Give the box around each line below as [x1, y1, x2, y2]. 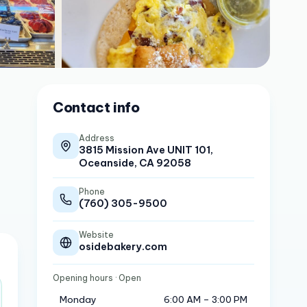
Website [79, 230, 114, 240]
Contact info [53, 99, 140, 116]
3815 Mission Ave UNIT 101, [79, 143, 214, 156]
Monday [60, 293, 97, 306]
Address [79, 133, 115, 143]
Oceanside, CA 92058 [79, 156, 192, 169]
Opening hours [53, 273, 114, 283]
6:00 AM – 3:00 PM [164, 293, 248, 306]
